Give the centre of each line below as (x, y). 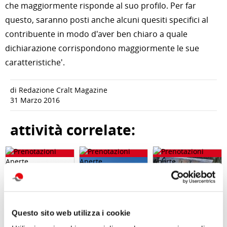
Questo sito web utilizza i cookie (71, 213)
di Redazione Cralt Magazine (59, 90)
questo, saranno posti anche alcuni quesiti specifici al (107, 20)
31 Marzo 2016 (35, 100)
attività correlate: (73, 130)
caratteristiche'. (35, 62)
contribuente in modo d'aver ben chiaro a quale (96, 34)
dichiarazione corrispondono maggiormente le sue (102, 48)
